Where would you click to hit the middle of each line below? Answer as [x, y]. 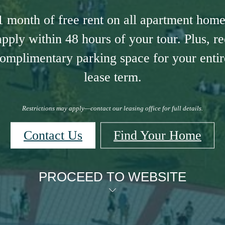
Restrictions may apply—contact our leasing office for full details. [113, 108]
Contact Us [53, 135]
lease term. [113, 77]
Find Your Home [157, 135]
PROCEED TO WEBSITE [113, 177]
